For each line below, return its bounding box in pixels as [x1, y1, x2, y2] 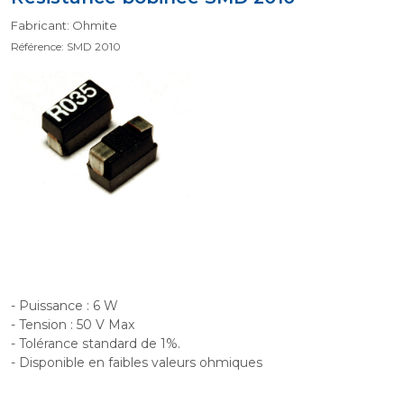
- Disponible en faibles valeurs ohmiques [11, 354, 262, 371]
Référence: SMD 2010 [11, 40, 121, 53]
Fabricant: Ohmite [11, 18, 117, 32]
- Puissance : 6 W [11, 298, 118, 314]
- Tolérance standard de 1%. [11, 335, 180, 352]
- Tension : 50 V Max [11, 317, 134, 333]
